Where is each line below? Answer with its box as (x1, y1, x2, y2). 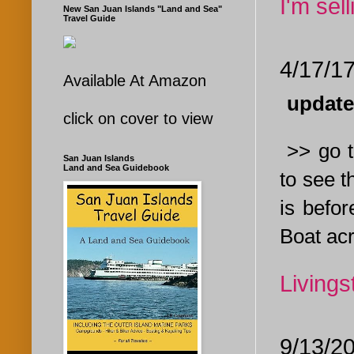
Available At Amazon (63, 72, 206, 90)
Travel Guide (63, 13, 115, 24)
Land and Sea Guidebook (63, 163, 169, 173)
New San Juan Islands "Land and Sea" (63, 4, 222, 14)
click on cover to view (63, 110, 213, 128)
